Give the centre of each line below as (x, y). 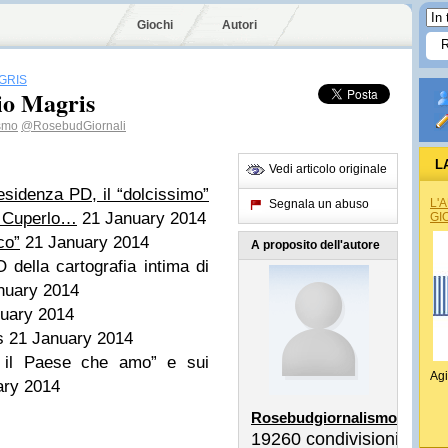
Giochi (155, 25)
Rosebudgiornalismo (324, 417)
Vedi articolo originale (328, 169)
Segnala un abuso (319, 204)
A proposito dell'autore (315, 245)
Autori (239, 25)
